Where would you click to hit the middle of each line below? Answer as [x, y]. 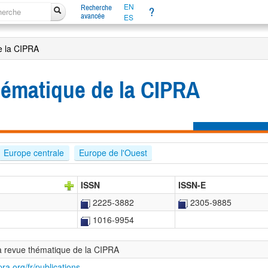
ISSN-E [192, 185]
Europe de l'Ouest [113, 153]
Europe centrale [34, 153]
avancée [92, 16]
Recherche [96, 7]
